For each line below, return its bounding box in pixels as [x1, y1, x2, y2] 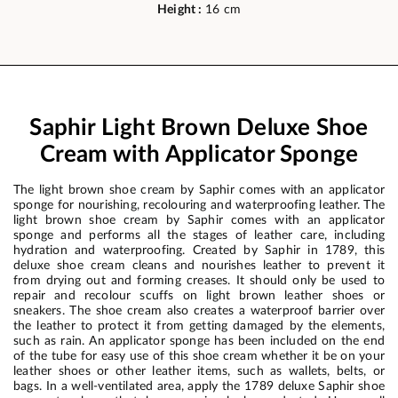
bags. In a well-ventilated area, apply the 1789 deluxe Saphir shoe [13, 378, 385, 393]
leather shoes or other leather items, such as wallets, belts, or [13, 363, 385, 378]
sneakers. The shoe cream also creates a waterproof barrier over [13, 303, 385, 317]
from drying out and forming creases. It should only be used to [13, 273, 385, 287]
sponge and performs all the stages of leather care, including [13, 227, 385, 242]
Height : [157, 3, 205, 16]
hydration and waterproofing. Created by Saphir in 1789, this [13, 243, 385, 257]
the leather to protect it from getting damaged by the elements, [13, 318, 385, 332]
